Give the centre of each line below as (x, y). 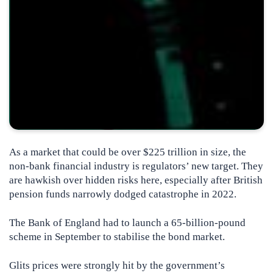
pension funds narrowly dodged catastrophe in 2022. (123, 194)
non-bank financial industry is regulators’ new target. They (136, 166)
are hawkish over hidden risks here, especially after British (136, 180)
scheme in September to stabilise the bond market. (117, 237)
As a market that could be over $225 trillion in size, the (128, 152)
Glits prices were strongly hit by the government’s (117, 266)
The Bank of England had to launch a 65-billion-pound (127, 223)
